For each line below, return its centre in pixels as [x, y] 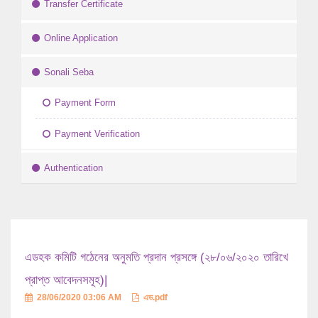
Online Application [81, 38]
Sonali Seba [69, 72]
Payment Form [85, 103]
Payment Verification [97, 134]
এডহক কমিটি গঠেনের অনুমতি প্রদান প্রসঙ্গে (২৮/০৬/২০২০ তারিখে [157, 258]
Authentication [73, 168]
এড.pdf [154, 298]
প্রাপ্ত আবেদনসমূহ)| [66, 280]
